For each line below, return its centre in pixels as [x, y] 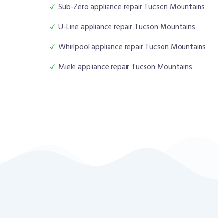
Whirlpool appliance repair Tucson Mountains [132, 47]
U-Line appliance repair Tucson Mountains [127, 27]
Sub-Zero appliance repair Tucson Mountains [132, 8]
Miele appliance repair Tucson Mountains [125, 67]
